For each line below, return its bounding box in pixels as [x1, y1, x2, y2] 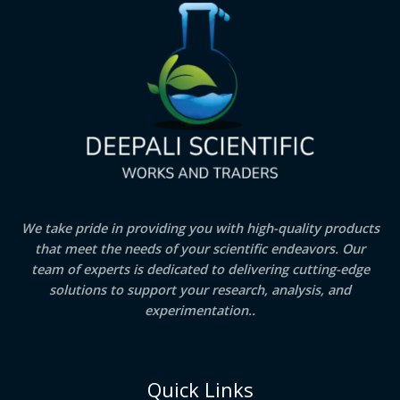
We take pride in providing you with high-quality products [21, 219, 379, 237]
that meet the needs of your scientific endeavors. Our [35, 239, 365, 258]
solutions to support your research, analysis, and [49, 280, 351, 299]
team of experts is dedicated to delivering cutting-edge [30, 260, 370, 279]
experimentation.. [145, 301, 255, 320]
